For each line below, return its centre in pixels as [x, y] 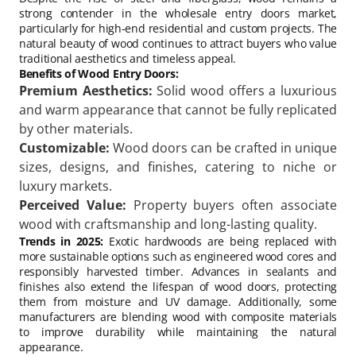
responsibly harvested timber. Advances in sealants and [178, 272]
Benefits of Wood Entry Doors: [99, 74]
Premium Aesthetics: [86, 91]
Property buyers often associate [232, 205]
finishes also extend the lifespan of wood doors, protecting [178, 287]
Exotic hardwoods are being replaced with [221, 242]
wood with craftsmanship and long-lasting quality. [168, 224]
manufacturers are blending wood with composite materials [178, 317]
